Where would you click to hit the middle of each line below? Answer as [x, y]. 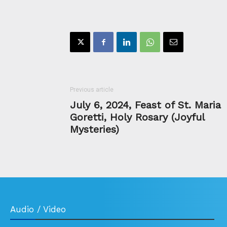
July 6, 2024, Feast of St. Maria [145, 105]
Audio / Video [38, 209]
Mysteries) [94, 129]
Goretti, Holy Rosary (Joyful [137, 117]
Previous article [92, 89]
